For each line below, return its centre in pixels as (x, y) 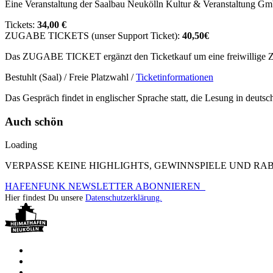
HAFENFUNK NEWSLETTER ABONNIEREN (105, 186)
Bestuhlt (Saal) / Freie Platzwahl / (70, 77)
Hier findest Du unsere (45, 198)
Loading (21, 145)
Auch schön (34, 121)
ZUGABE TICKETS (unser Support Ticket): (92, 35)
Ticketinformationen (175, 77)
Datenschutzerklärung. (124, 198)
